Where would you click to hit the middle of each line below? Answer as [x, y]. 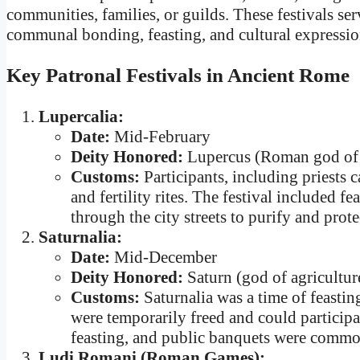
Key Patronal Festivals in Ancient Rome [178, 76]
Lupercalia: [81, 116]
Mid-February [160, 136]
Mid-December [164, 257]
